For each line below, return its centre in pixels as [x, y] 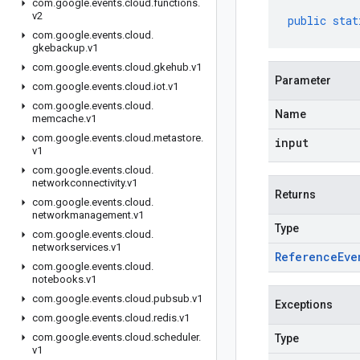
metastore [177, 138]
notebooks [58, 279]
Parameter [303, 80]
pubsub [172, 299]
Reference [306, 257]
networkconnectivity [78, 183]
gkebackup [59, 48]
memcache [58, 119]
